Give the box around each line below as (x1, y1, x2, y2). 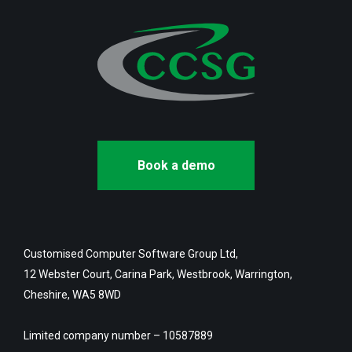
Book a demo (137, 158, 215, 174)
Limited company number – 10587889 (24, 329, 213, 343)
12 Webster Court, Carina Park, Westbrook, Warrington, (24, 268, 292, 281)
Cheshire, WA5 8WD (24, 288, 123, 302)
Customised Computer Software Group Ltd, (24, 247, 238, 261)
